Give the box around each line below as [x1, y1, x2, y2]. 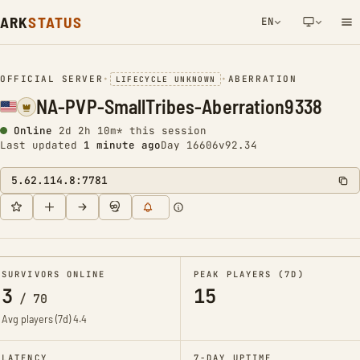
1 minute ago [84, 138, 161, 152]
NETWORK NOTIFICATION [182, 65, 316, 77]
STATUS [28, 13, 83, 31]
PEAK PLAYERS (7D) [194, 268, 305, 280]
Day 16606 [161, 138, 219, 152]
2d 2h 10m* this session [59, 124, 207, 137]
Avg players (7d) [2, 313, 73, 325]
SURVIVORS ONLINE [2, 268, 106, 280]
